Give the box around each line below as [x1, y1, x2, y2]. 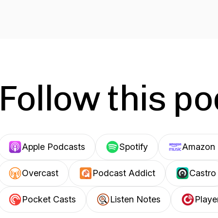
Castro [189, 168, 216, 178]
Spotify [119, 142, 148, 152]
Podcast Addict [92, 168, 155, 178]
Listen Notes [110, 194, 161, 204]
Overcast [22, 168, 58, 178]
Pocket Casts [22, 194, 76, 204]
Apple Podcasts [22, 142, 85, 152]
